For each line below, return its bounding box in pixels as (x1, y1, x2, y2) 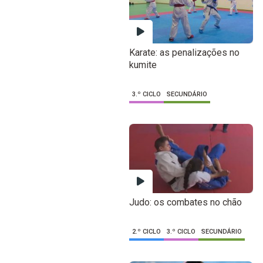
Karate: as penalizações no (129, 47, 240, 59)
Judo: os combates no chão (129, 196, 242, 208)
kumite (129, 59, 157, 71)
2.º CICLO (131, 227, 161, 235)
